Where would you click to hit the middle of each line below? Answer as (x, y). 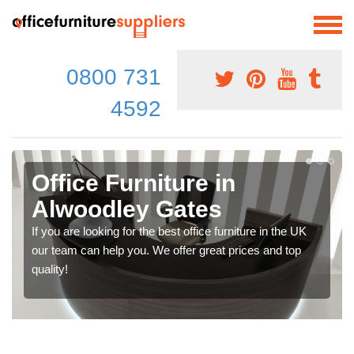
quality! (50, 269)
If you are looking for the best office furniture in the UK (169, 231)
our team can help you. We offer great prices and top (166, 250)
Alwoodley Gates (127, 209)
